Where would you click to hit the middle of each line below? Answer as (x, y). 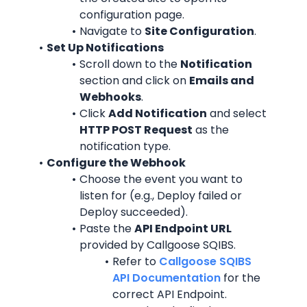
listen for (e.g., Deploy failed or (161, 196)
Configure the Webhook (116, 163)
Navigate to (112, 31)
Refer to (135, 261)
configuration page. (132, 15)
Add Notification (157, 113)
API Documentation (167, 278)
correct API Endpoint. (170, 294)
